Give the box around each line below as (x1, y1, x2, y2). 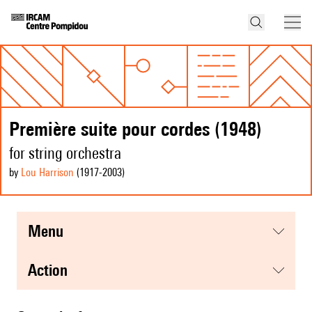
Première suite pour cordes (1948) (9, 117, 262, 141)
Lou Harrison (21, 166, 74, 180)
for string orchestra (9, 143, 121, 163)
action (37, 260, 68, 280)
